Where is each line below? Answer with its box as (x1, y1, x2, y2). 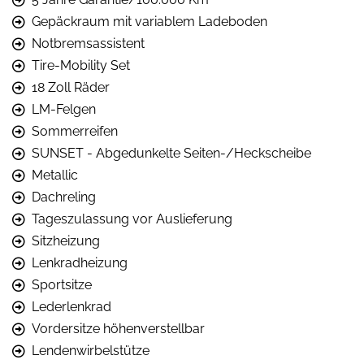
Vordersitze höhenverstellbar (32, 321, 205, 337)
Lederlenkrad (32, 299, 111, 315)
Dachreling (32, 189, 96, 206)
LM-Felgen (32, 102, 96, 118)
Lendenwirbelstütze (32, 343, 149, 359)
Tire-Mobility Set (32, 58, 130, 74)
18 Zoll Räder (32, 80, 110, 96)
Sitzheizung (32, 233, 100, 249)
